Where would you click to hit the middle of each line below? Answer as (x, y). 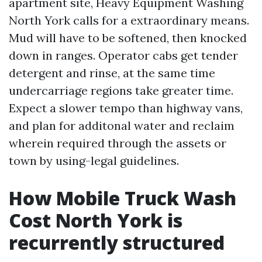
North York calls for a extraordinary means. (129, 20)
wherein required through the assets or (118, 143)
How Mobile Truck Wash (123, 198)
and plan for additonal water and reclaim (122, 125)
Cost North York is (96, 220)
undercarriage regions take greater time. (121, 90)
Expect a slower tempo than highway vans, (126, 108)
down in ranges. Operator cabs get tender (123, 55)
